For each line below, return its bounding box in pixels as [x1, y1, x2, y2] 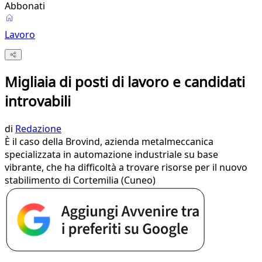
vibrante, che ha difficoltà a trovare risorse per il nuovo [5, 161, 247, 174]
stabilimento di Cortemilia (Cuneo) [5, 174, 156, 187]
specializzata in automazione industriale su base [5, 148, 218, 161]
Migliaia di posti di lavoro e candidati [5, 72, 245, 92]
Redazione [15, 122, 61, 136]
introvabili [5, 91, 71, 111]
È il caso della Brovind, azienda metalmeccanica [5, 135, 213, 149]
